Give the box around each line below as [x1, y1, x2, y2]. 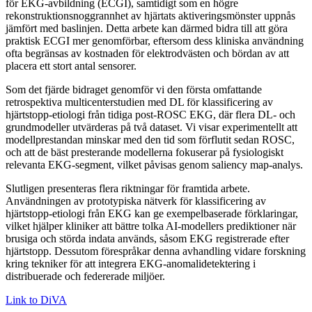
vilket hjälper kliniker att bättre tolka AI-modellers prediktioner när [6, 219, 296, 232]
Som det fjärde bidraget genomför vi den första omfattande [6, 83, 262, 95]
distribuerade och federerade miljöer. [6, 270, 165, 282]
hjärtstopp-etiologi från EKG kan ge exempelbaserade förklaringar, [6, 207, 298, 219]
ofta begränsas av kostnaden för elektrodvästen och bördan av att [6, 47, 289, 59]
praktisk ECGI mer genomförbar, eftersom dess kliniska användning [6, 34, 304, 47]
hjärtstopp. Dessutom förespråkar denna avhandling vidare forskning [6, 244, 306, 257]
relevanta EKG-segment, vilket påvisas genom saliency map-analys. [6, 158, 303, 171]
